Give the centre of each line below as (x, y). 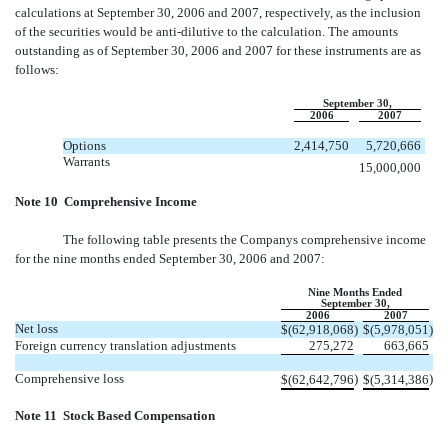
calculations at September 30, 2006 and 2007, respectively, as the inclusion (218, 12)
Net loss (36, 328)
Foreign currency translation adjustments (125, 345)
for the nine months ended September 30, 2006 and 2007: (170, 258)
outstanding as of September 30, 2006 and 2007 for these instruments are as (218, 50)
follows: (37, 69)
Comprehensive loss (69, 378)
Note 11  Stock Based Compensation (115, 415)
